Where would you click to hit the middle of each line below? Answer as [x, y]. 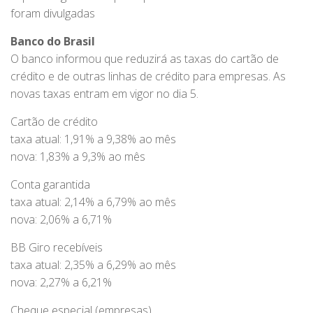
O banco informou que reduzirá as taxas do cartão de [145, 59]
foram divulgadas [53, 14]
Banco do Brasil [53, 42]
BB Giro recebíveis [57, 248]
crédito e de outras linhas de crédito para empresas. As [148, 77]
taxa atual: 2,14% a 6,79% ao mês [93, 202]
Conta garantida [50, 185]
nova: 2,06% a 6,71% [61, 220]
